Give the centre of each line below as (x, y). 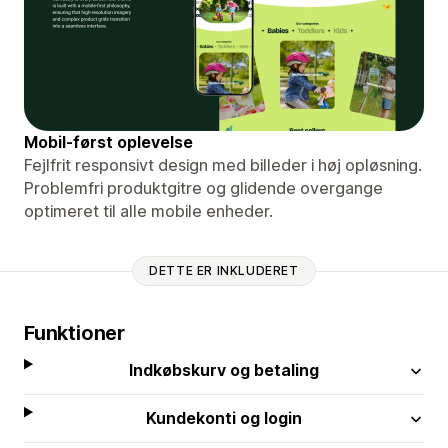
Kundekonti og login (224, 417)
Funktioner (74, 332)
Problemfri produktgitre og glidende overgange (203, 187)
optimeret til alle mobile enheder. (148, 210)
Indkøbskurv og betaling (224, 369)
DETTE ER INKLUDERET (224, 271)
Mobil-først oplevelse (108, 141)
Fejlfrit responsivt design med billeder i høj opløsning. (223, 164)
